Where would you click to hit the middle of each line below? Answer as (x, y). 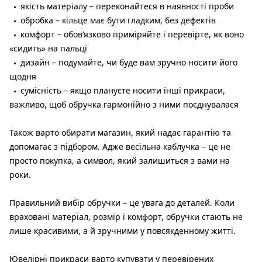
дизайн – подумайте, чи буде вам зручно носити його (129, 62)
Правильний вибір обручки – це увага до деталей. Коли (122, 202)
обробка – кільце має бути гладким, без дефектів (118, 20)
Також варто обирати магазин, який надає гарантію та (120, 132)
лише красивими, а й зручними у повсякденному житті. (123, 230)
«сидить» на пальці (48, 48)
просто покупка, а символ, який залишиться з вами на (120, 160)
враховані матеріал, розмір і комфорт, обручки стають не (126, 216)
